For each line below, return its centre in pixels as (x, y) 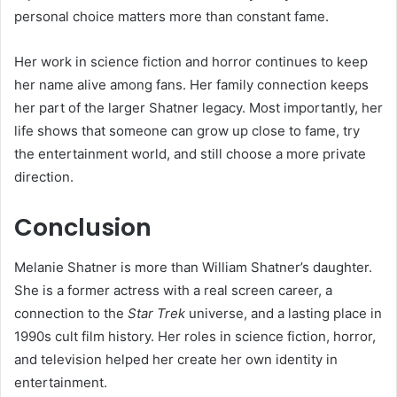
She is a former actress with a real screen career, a (173, 290)
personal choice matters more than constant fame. (171, 17)
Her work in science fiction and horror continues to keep (191, 62)
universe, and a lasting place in (284, 313)
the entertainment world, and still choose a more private (190, 154)
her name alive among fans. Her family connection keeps (191, 85)
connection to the (71, 313)
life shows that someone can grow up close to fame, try (187, 131)
